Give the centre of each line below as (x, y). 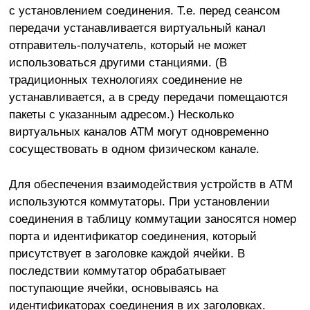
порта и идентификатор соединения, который (133, 236)
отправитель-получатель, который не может (128, 45)
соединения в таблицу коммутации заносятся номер (152, 218)
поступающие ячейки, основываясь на (113, 288)
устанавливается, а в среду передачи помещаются (148, 97)
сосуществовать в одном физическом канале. (134, 148)
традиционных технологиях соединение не (125, 79)
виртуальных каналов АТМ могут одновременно (138, 131)
